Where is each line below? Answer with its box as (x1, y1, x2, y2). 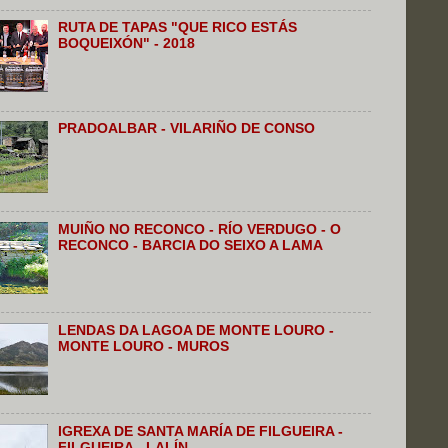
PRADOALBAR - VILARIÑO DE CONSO (58, 120, 316, 136)
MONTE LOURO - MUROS (58, 338, 230, 354)
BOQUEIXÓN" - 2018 (58, 36, 196, 52)
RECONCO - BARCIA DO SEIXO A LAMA (58, 237, 324, 253)
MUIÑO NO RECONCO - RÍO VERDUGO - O (58, 221, 342, 237)
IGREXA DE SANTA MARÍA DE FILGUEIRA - (58, 423, 344, 439)
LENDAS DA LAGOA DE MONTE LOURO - (58, 322, 335, 338)
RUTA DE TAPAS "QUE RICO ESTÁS (58, 20, 298, 36)
